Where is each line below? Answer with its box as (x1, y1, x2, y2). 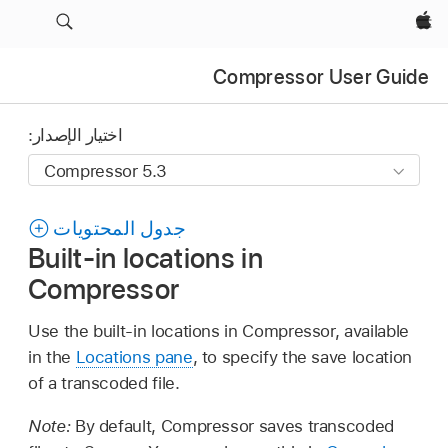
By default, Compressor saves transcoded (74, 415, 394, 436)
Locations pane (75, 346, 193, 367)
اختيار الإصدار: (28, 125, 123, 146)
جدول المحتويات (53, 217, 187, 241)
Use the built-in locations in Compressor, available (28, 320, 409, 341)
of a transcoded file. (28, 372, 180, 393)
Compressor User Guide (212, 64, 429, 89)
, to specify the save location (192, 346, 412, 367)
